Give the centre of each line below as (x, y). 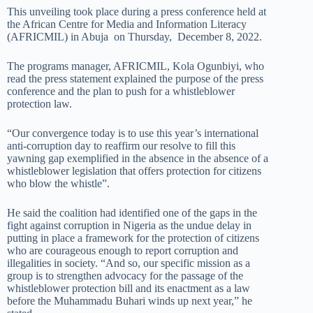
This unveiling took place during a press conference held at (137, 12)
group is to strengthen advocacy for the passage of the (125, 276)
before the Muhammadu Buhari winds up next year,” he (130, 301)
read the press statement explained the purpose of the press (135, 79)
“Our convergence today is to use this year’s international (133, 133)
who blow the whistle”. (58, 183)
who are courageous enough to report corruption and (123, 250)
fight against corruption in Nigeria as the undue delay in (129, 225)
